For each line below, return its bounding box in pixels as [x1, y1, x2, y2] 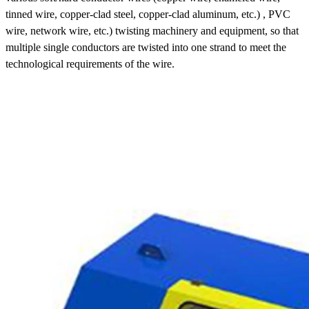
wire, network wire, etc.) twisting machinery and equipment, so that [6, 24, 299, 37]
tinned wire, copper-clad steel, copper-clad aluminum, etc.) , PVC [6, 8, 290, 20]
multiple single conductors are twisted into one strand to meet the [6, 41, 286, 53]
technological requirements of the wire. [6, 57, 175, 70]
